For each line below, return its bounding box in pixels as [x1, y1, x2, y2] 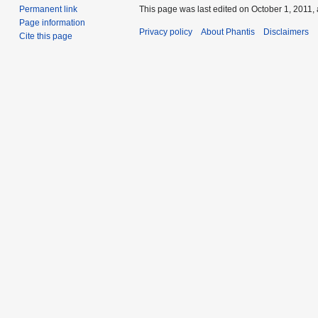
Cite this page [19, 31, 73, 42]
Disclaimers [263, 27, 309, 38]
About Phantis [201, 27, 255, 38]
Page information [19, 18, 86, 28]
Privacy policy [139, 27, 192, 38]
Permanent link [19, 4, 78, 15]
